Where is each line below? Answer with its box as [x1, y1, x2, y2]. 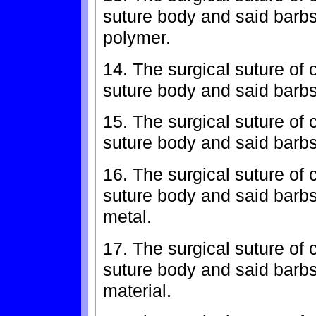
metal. [103, 206, 152, 226]
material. [103, 280, 171, 300]
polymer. [103, 27, 171, 47]
